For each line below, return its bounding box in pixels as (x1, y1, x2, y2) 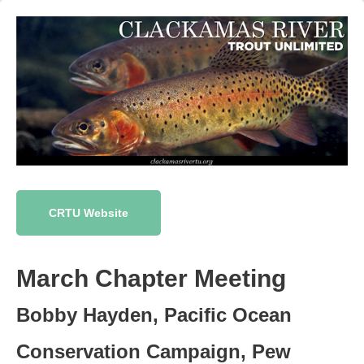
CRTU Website (49, 206, 128, 219)
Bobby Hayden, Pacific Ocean (16, 304, 292, 326)
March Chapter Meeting (16, 265, 286, 292)
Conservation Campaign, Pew (16, 340, 291, 362)
